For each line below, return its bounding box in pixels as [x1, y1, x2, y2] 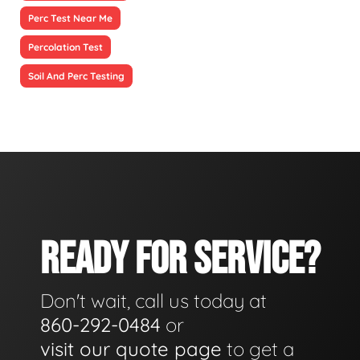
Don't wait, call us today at [40, 288, 267, 313]
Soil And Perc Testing [28, 69, 125, 82]
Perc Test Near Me [28, 11, 112, 24]
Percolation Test [28, 40, 103, 53]
